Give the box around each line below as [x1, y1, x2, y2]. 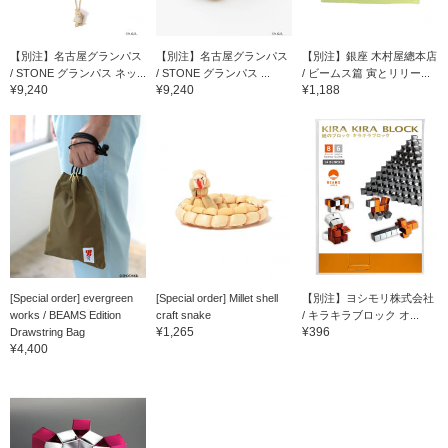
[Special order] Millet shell [155, 291, 278, 304]
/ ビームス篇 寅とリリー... [301, 66, 430, 79]
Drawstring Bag [10, 325, 85, 338]
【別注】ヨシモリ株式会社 [301, 291, 434, 304]
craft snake [155, 308, 211, 321]
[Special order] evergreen [10, 291, 133, 304]
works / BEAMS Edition [10, 308, 121, 321]
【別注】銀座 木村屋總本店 [301, 49, 437, 62]
